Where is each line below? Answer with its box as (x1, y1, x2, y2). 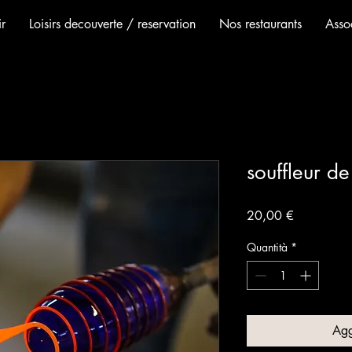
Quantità (247, 239, 288, 255)
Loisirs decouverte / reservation (28, 16, 196, 32)
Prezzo (293, 206, 329, 223)
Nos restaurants (218, 16, 302, 32)
